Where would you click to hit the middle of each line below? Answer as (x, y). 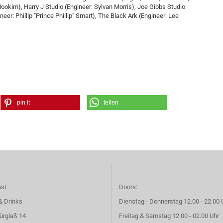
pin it (23, 103)
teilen (111, 103)
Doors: (128, 187)
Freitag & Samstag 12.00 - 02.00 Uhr (169, 216)
